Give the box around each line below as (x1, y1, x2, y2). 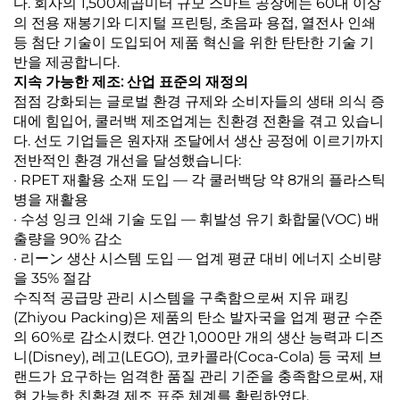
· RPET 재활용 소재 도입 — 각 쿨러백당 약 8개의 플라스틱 (13, 171, 386, 189)
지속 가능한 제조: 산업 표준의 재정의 (13, 73, 248, 91)
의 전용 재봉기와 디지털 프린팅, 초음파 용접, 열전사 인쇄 (13, 14, 376, 32)
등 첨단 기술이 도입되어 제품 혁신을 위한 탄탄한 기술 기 (13, 34, 374, 52)
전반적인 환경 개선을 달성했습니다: (13, 152, 241, 170)
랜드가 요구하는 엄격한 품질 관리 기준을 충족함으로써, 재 (13, 368, 384, 386)
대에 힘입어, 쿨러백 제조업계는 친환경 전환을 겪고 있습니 (13, 112, 384, 130)
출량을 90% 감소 (13, 230, 122, 248)
